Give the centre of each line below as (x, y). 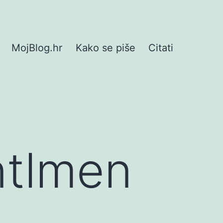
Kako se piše (105, 48)
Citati (161, 48)
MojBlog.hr (37, 48)
